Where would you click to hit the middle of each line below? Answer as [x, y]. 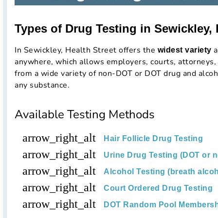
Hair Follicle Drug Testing [153, 139]
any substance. [42, 85]
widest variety [184, 50]
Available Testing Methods [85, 115]
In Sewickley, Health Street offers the [86, 50]
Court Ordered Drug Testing [158, 188]
